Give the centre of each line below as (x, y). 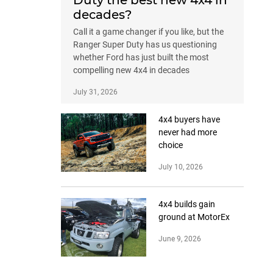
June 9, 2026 (180, 239)
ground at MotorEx (194, 217)
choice (171, 145)
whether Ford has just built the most (141, 58)
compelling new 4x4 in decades (131, 70)
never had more (188, 133)
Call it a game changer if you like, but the (148, 32)
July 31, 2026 (95, 92)
